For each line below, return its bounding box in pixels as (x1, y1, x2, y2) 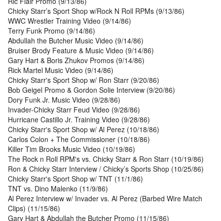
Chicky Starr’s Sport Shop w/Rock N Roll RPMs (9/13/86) (8, 6, 184, 16)
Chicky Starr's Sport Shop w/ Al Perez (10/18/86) (8, 124, 159, 135)
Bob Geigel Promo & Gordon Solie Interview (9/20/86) (8, 85, 175, 95)
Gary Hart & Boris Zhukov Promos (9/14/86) (8, 55, 145, 66)
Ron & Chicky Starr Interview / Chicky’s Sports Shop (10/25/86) (8, 164, 204, 174)
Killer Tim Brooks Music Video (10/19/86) (8, 144, 135, 154)
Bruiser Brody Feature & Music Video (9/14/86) (8, 45, 154, 56)
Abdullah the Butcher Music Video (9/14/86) (8, 36, 144, 46)
